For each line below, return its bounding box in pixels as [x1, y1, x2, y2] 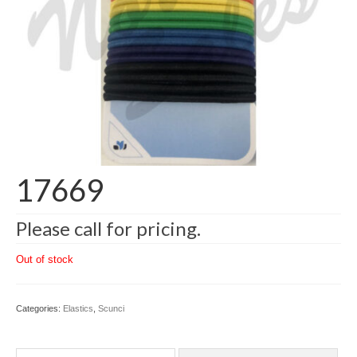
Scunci [98, 304, 124, 313]
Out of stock [16, 253, 73, 265]
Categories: [16, 304, 63, 313]
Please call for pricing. [16, 217, 201, 240]
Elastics [63, 304, 93, 313]
